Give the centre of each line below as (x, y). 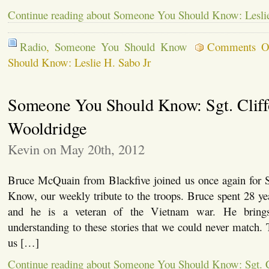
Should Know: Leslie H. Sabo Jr (79, 62)
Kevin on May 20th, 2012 (76, 149)
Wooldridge (47, 128)
